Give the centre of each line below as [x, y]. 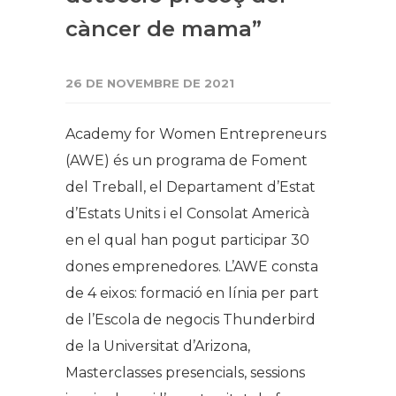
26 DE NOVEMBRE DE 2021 [150, 83]
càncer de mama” [164, 28]
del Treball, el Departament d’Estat [190, 187]
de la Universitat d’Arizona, [158, 346]
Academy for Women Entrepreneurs [196, 133]
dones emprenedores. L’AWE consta [192, 266]
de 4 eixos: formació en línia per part [192, 293]
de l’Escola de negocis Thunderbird [190, 319]
